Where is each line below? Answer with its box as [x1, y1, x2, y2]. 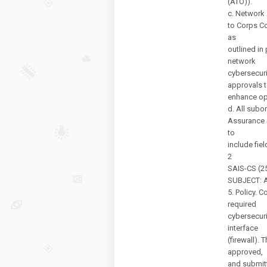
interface [228, 223, 258, 232]
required [228, 200, 256, 209]
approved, [228, 247, 263, 256]
